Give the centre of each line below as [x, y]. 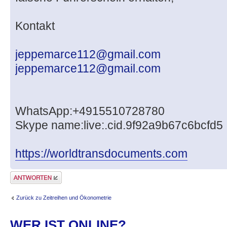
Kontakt [35, 26]
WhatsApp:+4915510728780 [90, 111]
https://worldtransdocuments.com [101, 154]
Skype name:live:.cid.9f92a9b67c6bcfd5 [119, 125]
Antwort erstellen [31, 175]
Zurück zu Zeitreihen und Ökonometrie [64, 197]
